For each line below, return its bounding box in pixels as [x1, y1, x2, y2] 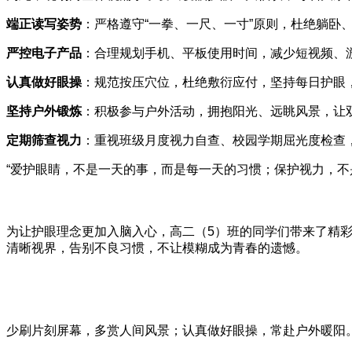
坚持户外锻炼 [6, 104, 82, 118]
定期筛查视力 [6, 133, 82, 147]
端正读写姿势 [6, 16, 82, 31]
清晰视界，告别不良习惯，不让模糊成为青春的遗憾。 [6, 240, 308, 255]
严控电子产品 [6, 46, 82, 60]
